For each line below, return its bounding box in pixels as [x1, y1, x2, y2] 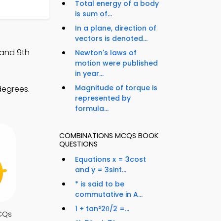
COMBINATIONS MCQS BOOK [59, 131, 158, 141]
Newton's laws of [75, 48, 137, 58]
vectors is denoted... [75, 34, 147, 44]
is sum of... [75, 9, 112, 19]
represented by [75, 93, 131, 104]
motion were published [75, 58, 158, 69]
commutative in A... [75, 189, 143, 200]
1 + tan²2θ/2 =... [75, 204, 129, 214]
